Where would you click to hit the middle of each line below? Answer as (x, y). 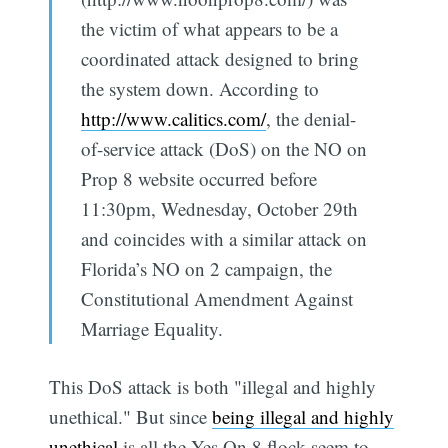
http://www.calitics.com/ (173, 118)
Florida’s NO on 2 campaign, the (206, 268)
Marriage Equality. (151, 328)
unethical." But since (131, 417)
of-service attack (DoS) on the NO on (223, 148)
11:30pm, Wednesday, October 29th (219, 208)
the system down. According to (199, 88)
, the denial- (310, 118)
